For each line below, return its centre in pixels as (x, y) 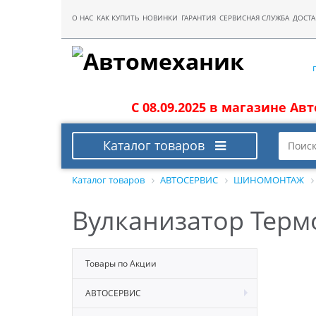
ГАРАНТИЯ (199, 18)
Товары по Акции (121, 263)
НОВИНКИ (160, 18)
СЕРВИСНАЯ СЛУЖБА (254, 18)
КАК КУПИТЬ (118, 18)
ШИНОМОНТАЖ (269, 180)
